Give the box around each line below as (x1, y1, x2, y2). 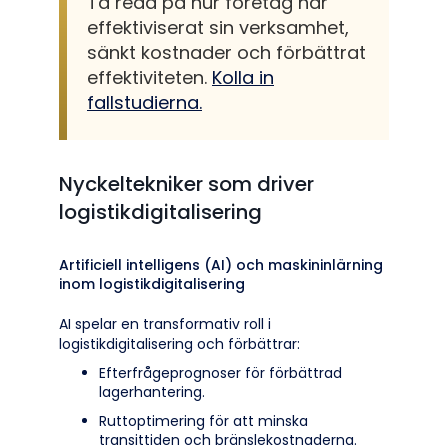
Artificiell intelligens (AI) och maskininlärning (59, 255, 383, 275)
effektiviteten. (87, 65, 212, 90)
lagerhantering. (99, 382, 205, 402)
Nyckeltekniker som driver (59, 170, 314, 198)
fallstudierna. (87, 90, 202, 115)
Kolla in (212, 65, 274, 90)
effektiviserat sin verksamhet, (87, 15, 349, 40)
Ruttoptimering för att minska (99, 411, 308, 431)
